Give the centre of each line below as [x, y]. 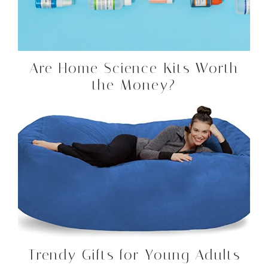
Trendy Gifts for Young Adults [134, 255]
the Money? [134, 85]
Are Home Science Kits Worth [134, 68]
